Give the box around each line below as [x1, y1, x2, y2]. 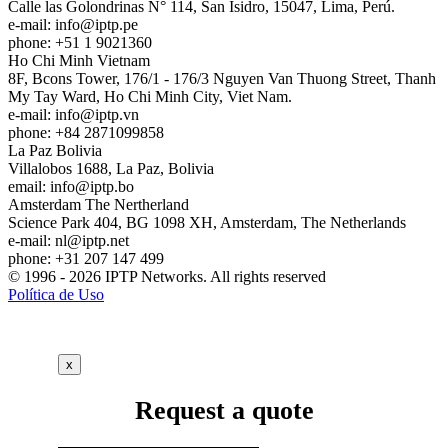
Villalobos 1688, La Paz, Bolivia [8, 159, 214, 177]
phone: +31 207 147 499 [8, 249, 164, 267]
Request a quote [134, 395, 314, 425]
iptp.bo [90, 177, 134, 195]
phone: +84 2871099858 [8, 123, 164, 141]
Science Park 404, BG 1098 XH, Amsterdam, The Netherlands [8, 213, 406, 231]
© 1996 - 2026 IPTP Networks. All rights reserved [8, 267, 326, 285]
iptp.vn [95, 105, 139, 123]
